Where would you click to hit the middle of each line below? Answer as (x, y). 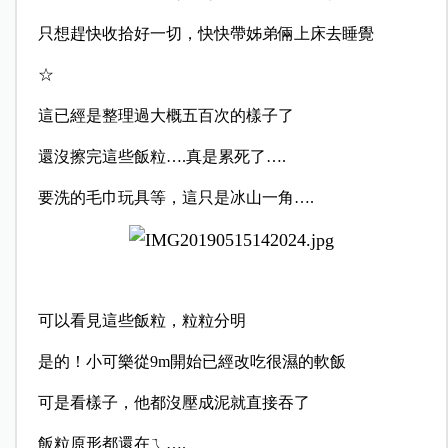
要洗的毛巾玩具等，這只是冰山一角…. (175, 198)
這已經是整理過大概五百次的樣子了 (165, 116)
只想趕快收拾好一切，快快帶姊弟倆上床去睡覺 (205, 34)
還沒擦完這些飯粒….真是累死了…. (161, 157)
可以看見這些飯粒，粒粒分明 (141, 321)
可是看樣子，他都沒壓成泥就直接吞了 (173, 403)
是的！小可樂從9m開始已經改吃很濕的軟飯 (191, 362)
